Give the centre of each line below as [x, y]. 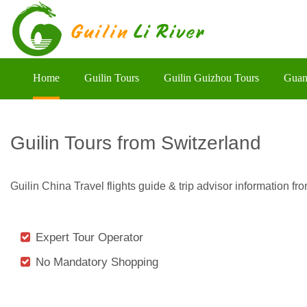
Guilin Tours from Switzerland [136, 143]
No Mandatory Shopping [97, 262]
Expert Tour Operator [89, 237]
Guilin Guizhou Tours [211, 78]
